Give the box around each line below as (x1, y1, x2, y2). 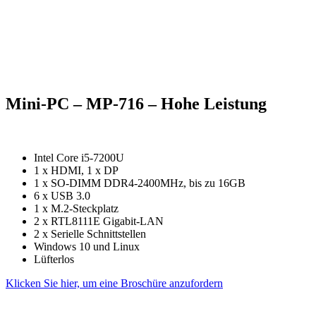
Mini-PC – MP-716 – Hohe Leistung (6, 94, 267, 113)
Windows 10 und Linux (34, 240, 140, 253)
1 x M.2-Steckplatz (34, 202, 119, 214)
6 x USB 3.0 (34, 189, 90, 202)
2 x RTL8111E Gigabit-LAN (34, 214, 164, 227)
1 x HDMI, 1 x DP (34, 164, 119, 176)
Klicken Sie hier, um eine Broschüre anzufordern (6, 276, 223, 289)
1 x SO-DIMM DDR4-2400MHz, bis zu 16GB (34, 176, 245, 189)
